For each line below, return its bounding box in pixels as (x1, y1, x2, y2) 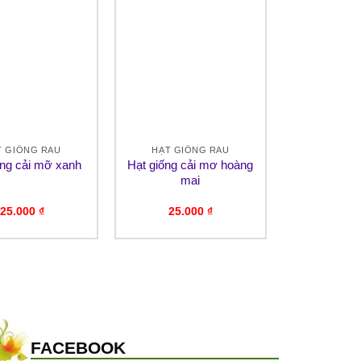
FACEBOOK (31, 338, 126, 357)
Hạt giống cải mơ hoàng (127, 158, 254, 172)
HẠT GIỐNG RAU (151, 145, 230, 156)
